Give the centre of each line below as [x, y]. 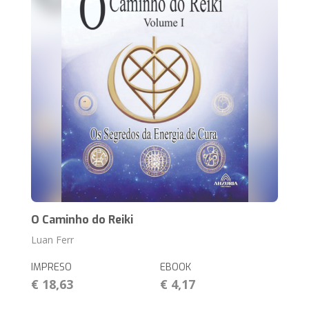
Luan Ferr [53, 240]
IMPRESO [52, 268]
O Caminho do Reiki [82, 220]
